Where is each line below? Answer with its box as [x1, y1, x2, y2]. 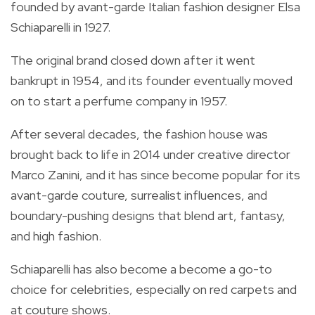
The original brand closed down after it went [11, 52, 255, 69]
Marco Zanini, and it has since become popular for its [11, 167, 300, 184]
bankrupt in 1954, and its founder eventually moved [11, 72, 292, 89]
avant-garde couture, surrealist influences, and [11, 187, 267, 204]
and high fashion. [11, 228, 101, 245]
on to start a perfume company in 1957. [11, 93, 227, 110]
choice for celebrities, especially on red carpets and [11, 281, 297, 298]
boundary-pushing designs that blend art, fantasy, [11, 207, 285, 224]
